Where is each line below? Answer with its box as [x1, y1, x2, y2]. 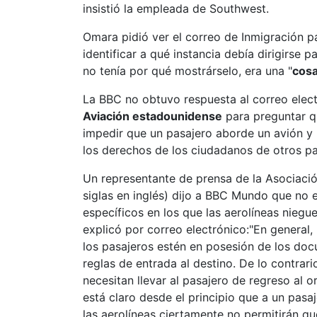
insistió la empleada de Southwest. [83, 1, 269, 16]
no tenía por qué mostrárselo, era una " [83, 64, 292, 78]
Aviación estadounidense [83, 109, 222, 123]
